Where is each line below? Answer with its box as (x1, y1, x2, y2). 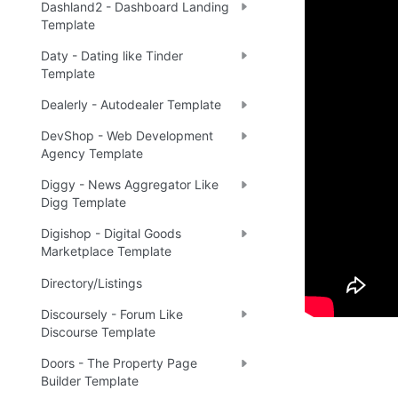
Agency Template (41, 146, 143, 162)
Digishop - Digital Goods (41, 226, 181, 242)
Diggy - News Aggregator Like (41, 177, 219, 193)
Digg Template (41, 195, 126, 211)
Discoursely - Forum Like (41, 306, 183, 322)
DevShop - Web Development (41, 128, 213, 144)
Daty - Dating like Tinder (41, 47, 183, 63)
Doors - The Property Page (41, 355, 197, 371)
